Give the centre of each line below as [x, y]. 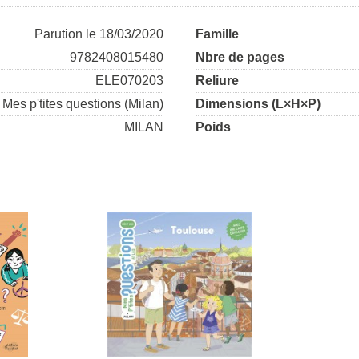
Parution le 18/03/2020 [99, 34]
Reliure [217, 81]
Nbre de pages [240, 58]
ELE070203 [129, 81]
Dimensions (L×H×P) [258, 104]
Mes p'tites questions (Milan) [83, 104]
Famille [217, 34]
